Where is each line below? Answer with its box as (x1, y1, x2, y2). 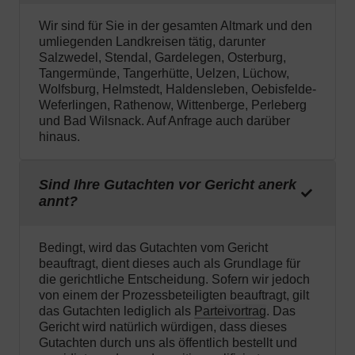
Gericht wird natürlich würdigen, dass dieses (39, 320, 287, 334)
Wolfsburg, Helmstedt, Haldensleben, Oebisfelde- (39, 82, 316, 97)
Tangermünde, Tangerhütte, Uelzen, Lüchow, (39, 67, 289, 81)
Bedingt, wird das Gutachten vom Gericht (39, 241, 268, 255)
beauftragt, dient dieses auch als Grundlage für (39, 257, 300, 271)
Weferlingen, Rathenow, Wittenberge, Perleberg (39, 98, 307, 113)
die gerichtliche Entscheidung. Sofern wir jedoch (39, 273, 310, 287)
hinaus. (39, 130, 80, 144)
